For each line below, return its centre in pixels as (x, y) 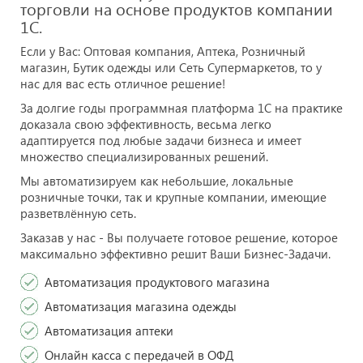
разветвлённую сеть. (78, 214)
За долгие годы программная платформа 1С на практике (181, 108)
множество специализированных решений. (144, 157)
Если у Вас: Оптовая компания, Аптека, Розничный (163, 51)
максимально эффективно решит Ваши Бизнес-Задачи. (175, 254)
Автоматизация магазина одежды (141, 307)
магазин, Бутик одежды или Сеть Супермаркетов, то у (171, 68)
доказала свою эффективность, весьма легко (146, 124)
